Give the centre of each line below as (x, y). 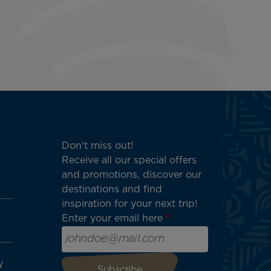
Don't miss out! (97, 146)
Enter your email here (112, 219)
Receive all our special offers (129, 161)
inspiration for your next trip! (129, 204)
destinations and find (112, 190)
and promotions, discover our (132, 175)
